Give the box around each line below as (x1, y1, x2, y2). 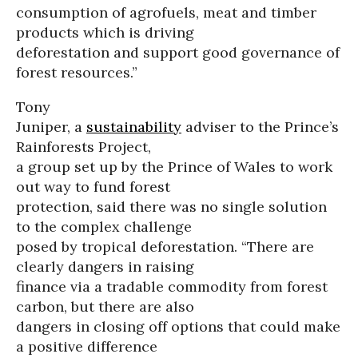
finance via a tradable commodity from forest (16, 277, 328, 296)
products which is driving (16, 23, 194, 42)
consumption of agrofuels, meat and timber (16, 3, 316, 22)
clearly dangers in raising (16, 257, 194, 276)
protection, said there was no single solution (16, 197, 327, 216)
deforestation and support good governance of (16, 43, 340, 62)
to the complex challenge (16, 217, 192, 236)
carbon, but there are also (16, 297, 194, 316)
